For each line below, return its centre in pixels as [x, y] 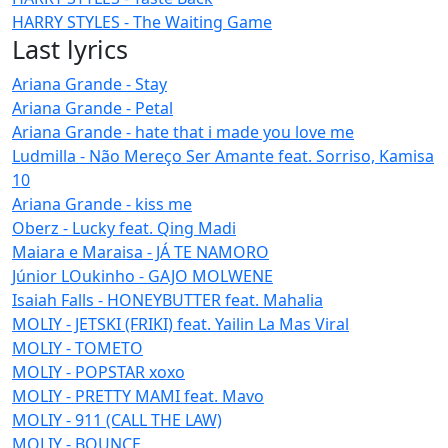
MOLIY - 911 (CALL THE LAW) [117, 419]
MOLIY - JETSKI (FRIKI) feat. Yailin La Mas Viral [180, 323]
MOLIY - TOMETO [77, 347]
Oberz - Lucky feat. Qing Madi [124, 227]
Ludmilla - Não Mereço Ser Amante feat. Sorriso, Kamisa [223, 155]
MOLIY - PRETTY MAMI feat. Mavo [138, 395]
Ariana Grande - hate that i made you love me [183, 131]
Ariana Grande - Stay [89, 83]
